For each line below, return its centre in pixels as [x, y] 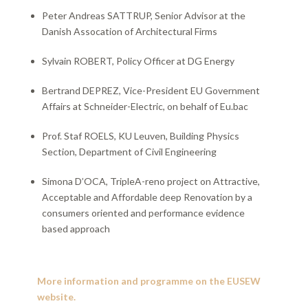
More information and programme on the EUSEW [148, 281]
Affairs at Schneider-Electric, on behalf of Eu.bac [145, 107]
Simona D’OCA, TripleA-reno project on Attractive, [151, 181]
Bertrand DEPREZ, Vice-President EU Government [151, 91]
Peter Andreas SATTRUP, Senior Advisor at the [143, 16]
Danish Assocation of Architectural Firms [129, 32]
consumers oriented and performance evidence [143, 213]
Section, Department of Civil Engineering [129, 152]
